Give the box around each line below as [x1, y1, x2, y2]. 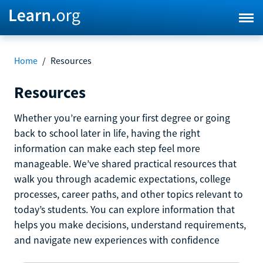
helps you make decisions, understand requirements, [14, 218, 246, 231]
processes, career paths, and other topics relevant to [14, 187, 243, 201]
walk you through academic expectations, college [14, 172, 231, 186]
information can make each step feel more [14, 141, 200, 155]
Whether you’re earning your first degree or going [14, 111, 230, 124]
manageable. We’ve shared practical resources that [14, 157, 237, 170]
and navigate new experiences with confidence [14, 233, 220, 247]
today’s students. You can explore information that [14, 203, 235, 216]
